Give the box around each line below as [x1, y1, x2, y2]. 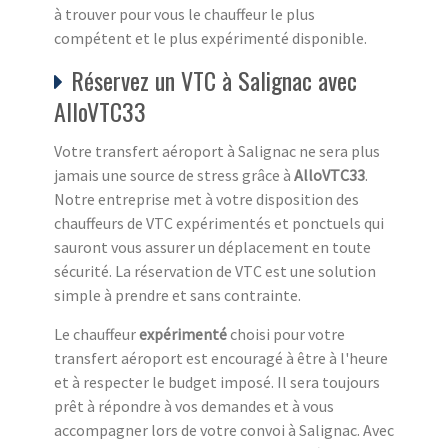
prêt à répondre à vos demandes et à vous [54, 395, 334, 416]
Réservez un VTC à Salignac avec [71, 61, 357, 98]
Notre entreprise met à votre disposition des [54, 188, 359, 209]
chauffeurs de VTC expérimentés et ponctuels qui [54, 212, 384, 233]
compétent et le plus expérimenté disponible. [54, 27, 367, 48]
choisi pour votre [227, 323, 345, 344]
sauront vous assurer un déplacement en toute [54, 236, 371, 257]
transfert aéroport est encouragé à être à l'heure [54, 347, 388, 368]
